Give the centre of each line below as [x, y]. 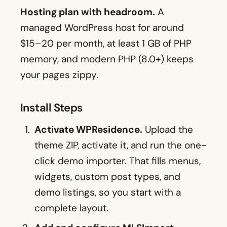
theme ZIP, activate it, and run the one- [120, 145]
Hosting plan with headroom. [88, 12]
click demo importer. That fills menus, [118, 161]
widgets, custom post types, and [107, 177]
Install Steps [52, 108]
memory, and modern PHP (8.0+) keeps [107, 59]
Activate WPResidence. [88, 130]
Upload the [168, 130]
